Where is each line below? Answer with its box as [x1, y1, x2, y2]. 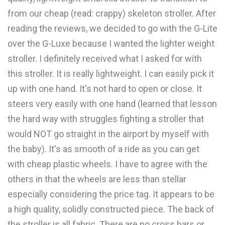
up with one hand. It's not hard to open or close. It [8, 83, 202, 94]
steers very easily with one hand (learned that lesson [8, 98, 217, 109]
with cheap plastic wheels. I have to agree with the [8, 159, 207, 169]
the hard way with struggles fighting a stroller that [8, 114, 204, 124]
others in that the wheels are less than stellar [8, 174, 186, 184]
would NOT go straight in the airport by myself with [8, 129, 209, 139]
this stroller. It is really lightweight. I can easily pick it [8, 68, 214, 79]
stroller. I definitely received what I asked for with [8, 53, 202, 64]
